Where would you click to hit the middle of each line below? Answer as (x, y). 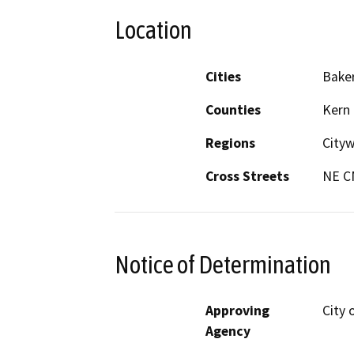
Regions (230, 143)
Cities (223, 76)
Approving (237, 311)
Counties (233, 109)
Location (153, 30)
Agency (228, 331)
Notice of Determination (223, 264)
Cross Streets (247, 176)
